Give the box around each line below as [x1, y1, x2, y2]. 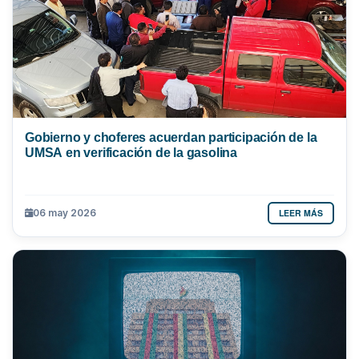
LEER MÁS [279, 206, 323, 219]
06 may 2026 [33, 207, 96, 220]
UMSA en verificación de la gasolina [25, 144, 237, 159]
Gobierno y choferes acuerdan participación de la [25, 129, 317, 144]
